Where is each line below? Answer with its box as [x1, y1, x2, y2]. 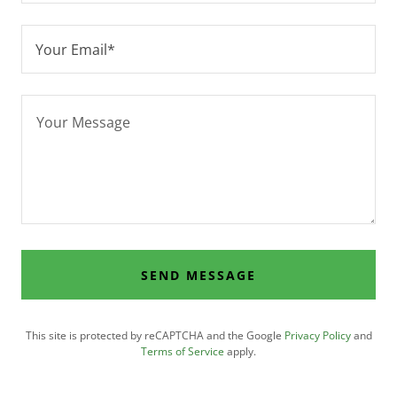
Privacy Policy [284, 328, 351, 344]
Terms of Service [141, 344, 224, 360]
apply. [224, 344, 256, 360]
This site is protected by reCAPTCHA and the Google [25, 328, 284, 344]
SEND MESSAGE [140, 266, 256, 284]
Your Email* [35, 39, 115, 59]
